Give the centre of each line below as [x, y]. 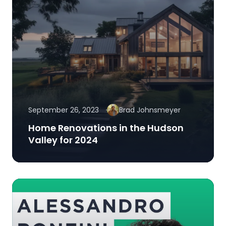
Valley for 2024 [63, 140]
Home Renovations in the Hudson [106, 128]
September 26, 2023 [64, 110]
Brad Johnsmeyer [150, 110]
